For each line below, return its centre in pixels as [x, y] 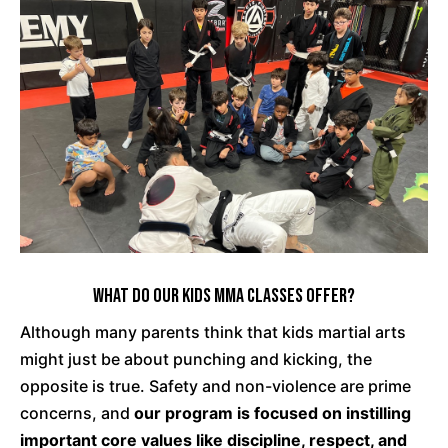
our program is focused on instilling [272, 413]
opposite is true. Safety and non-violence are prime [215, 386]
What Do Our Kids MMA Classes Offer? [224, 296]
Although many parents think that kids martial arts [213, 332]
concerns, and [77, 413]
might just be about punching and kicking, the [196, 359]
